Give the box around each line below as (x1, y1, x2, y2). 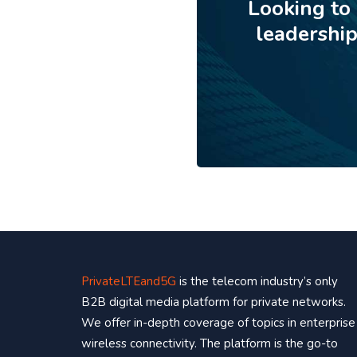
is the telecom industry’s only (176, 273, 338, 289)
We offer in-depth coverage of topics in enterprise (81, 314, 355, 331)
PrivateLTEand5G (81, 273, 176, 289)
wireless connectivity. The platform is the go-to (81, 335, 338, 351)
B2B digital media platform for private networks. (81, 293, 346, 310)
